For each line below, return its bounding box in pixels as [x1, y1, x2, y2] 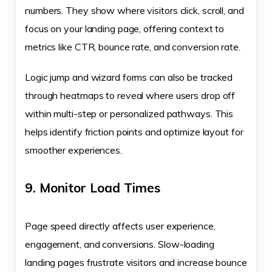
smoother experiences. [25, 143, 122, 156]
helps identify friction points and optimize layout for [25, 125, 243, 138]
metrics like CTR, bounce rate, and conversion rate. [25, 40, 240, 53]
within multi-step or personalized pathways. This [25, 107, 234, 120]
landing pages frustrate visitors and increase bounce [25, 256, 247, 268]
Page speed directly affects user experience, [25, 219, 216, 232]
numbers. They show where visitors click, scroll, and [25, 4, 244, 16]
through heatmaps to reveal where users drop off [25, 89, 236, 101]
